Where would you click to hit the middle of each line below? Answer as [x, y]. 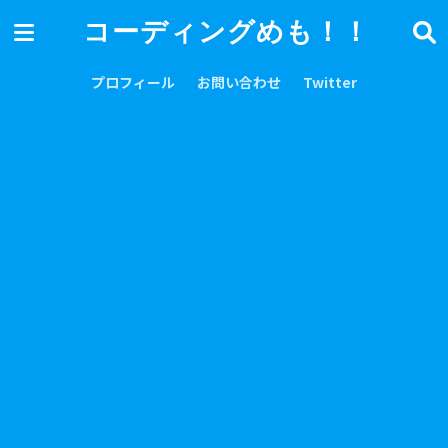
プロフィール [133, 82]
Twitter [330, 82]
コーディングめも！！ [226, 31]
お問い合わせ [239, 82]
